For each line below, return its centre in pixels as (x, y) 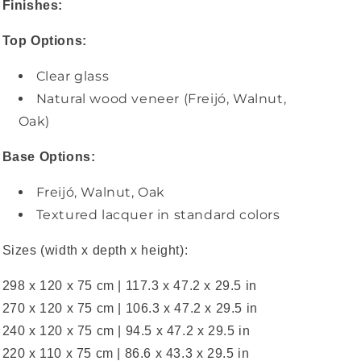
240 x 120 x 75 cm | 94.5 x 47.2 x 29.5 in (126, 331)
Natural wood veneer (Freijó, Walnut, (161, 99)
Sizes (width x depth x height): (95, 250)
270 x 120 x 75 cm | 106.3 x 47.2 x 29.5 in (130, 308)
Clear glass (73, 76)
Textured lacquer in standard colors (158, 215)
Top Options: (44, 41)
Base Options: (49, 157)
